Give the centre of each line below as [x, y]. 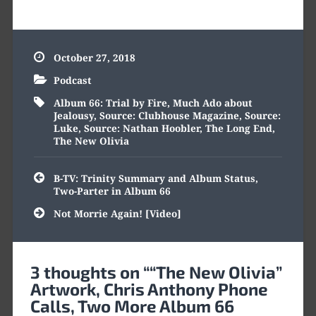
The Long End [238, 128]
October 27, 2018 [94, 57]
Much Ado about [212, 102]
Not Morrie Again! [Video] [117, 213]
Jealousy [73, 115]
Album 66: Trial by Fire [110, 102]
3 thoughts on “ [90, 272]
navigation [60, 187]
